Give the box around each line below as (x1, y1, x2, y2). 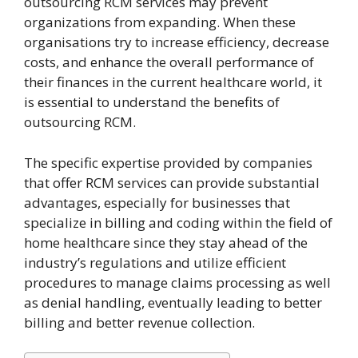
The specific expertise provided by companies (24, 153, 312, 172)
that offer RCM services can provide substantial (24, 173, 320, 192)
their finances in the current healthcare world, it (24, 73, 322, 92)
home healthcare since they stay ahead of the (24, 233, 308, 252)
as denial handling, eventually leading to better (24, 292, 322, 312)
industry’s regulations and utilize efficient (24, 253, 286, 272)
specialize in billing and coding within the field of (24, 213, 332, 232)
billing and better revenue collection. (24, 312, 255, 332)
